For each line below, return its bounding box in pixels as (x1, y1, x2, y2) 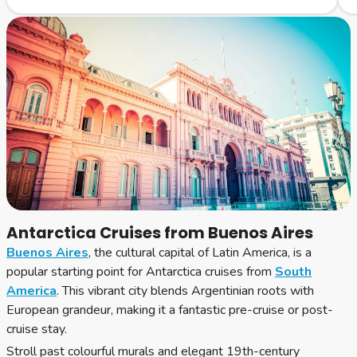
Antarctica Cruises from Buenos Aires (6, 222, 313, 244)
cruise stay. (6, 320, 67, 338)
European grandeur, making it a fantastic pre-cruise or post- (6, 301, 333, 319)
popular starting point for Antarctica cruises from (6, 263, 275, 280)
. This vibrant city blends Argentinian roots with (57, 282, 314, 300)
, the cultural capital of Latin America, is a (88, 244, 312, 261)
